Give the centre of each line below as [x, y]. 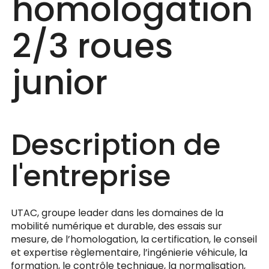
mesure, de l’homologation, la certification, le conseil [134, 239]
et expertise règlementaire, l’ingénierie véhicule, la [129, 252]
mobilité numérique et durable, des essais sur [116, 226]
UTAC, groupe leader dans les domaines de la [117, 213]
